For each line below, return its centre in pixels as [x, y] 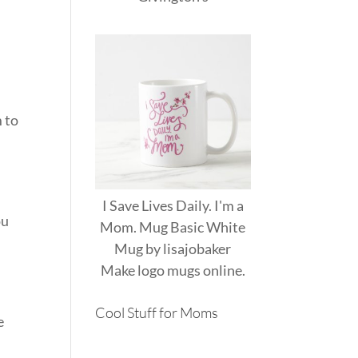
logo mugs [169, 270]
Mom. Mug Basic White [173, 227]
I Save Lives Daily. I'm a [173, 205]
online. [223, 270]
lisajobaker [197, 248]
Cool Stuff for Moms [157, 312]
